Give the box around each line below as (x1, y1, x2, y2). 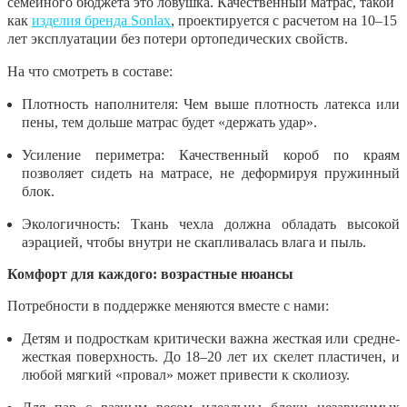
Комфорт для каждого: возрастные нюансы (7, 265, 293, 282)
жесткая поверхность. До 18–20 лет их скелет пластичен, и (22, 348, 400, 364)
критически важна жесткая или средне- (149, 330, 401, 346)
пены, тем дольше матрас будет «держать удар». (22, 114, 317, 130)
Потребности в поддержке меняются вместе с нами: (7, 297, 329, 313)
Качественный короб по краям (164, 146, 400, 163)
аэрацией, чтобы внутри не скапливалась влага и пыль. (22, 233, 366, 250)
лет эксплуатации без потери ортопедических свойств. (7, 30, 348, 46)
